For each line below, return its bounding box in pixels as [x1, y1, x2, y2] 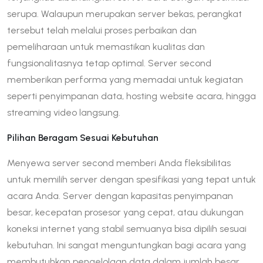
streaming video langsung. [7, 106, 120, 118]
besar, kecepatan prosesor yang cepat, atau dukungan [7, 206, 244, 218]
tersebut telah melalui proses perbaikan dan [7, 24, 197, 36]
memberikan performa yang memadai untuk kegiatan [7, 73, 243, 85]
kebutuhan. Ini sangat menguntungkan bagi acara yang [7, 239, 246, 251]
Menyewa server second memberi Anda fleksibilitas [7, 157, 231, 168]
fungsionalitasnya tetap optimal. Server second [7, 57, 211, 69]
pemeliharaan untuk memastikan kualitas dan [7, 41, 205, 52]
